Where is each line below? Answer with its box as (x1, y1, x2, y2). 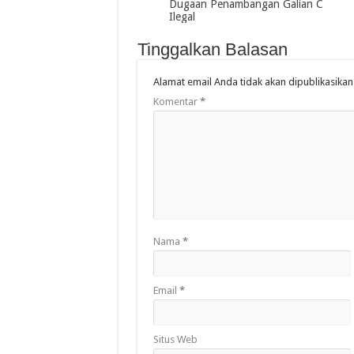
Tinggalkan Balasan (137, 39, 288, 59)
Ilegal (168, 9, 195, 23)
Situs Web (153, 333, 198, 345)
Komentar (153, 95, 200, 107)
